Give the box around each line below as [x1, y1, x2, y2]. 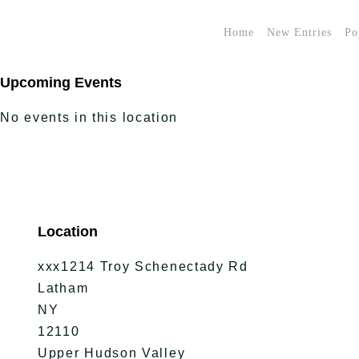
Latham [38, 281, 89, 295]
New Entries [267, 26, 332, 38]
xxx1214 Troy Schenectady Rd [38, 260, 248, 273]
